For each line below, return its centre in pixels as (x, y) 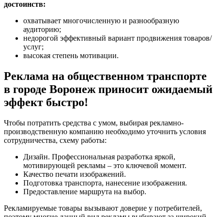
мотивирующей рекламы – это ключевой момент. (105, 165)
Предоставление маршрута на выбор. (85, 191)
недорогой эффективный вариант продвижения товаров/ (117, 38)
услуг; (33, 46)
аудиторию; (42, 29)
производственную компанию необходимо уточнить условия (105, 131)
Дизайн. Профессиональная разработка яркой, (99, 156)
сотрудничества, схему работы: (55, 140)
